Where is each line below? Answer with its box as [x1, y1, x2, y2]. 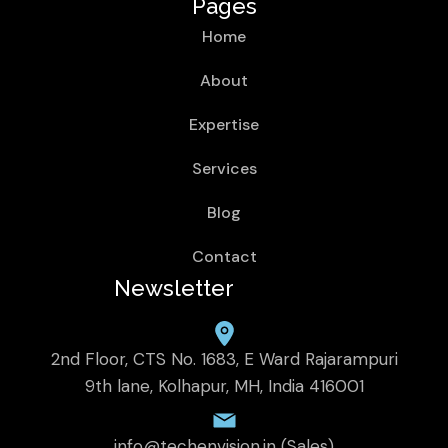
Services [191, 158, 257, 179]
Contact [191, 246, 257, 267]
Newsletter [114, 275, 234, 301]
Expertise [189, 114, 259, 135]
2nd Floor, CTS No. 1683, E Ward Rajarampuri [50, 348, 398, 370]
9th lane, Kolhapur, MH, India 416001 [84, 375, 364, 397]
